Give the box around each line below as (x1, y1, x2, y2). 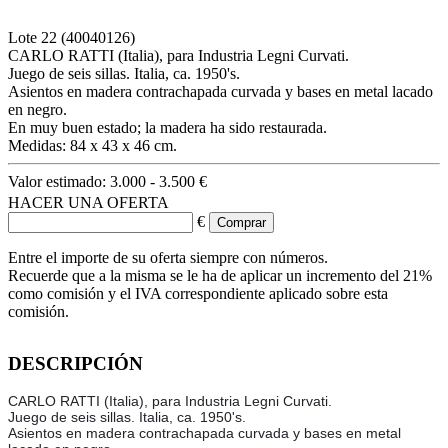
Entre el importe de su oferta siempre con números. (8, 248, 328, 266)
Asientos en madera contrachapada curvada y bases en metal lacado (8, 82, 433, 100)
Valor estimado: (8, 172, 110, 190)
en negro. (8, 100, 67, 118)
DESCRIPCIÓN (8, 352, 143, 374)
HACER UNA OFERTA (8, 193, 169, 211)
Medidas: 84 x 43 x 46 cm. (8, 136, 177, 154)
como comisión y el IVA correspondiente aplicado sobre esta (8, 284, 388, 302)
